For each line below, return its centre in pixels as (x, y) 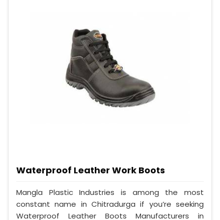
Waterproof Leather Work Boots (91, 170)
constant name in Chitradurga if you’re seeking (110, 204)
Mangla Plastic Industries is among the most (110, 192)
